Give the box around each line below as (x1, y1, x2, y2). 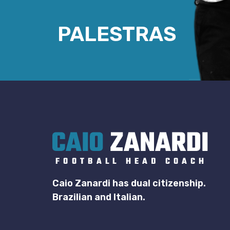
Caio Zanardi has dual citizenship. (52, 177, 206, 189)
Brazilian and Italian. (52, 191, 145, 203)
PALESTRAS (57, 22, 176, 47)
